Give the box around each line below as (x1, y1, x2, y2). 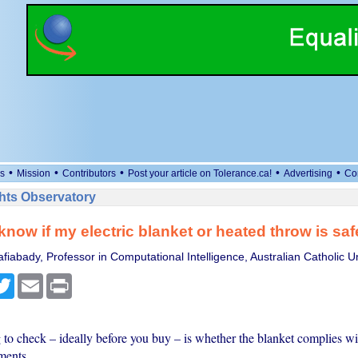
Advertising (284, 168, 332, 179)
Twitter (14, 273, 48, 286)
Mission (17, 168, 50, 179)
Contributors (62, 168, 116, 179)
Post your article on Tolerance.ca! (128, 168, 272, 179)
